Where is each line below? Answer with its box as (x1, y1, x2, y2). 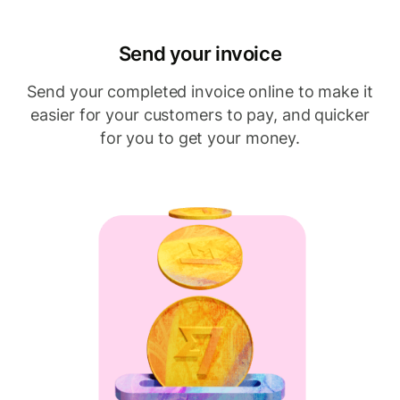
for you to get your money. (99, 129, 301, 147)
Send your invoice (118, 42, 282, 65)
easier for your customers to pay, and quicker (30, 105, 370, 124)
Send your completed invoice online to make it (27, 82, 373, 101)
